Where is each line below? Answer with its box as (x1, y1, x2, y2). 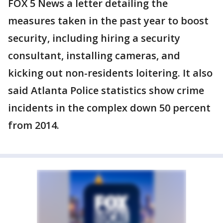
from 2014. (8, 118, 62, 132)
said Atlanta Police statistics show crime (8, 84, 204, 97)
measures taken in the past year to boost (8, 14, 209, 27)
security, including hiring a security (8, 31, 180, 45)
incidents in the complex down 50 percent (8, 101, 211, 114)
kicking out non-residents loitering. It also (8, 66, 213, 80)
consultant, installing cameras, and (8, 49, 180, 62)
